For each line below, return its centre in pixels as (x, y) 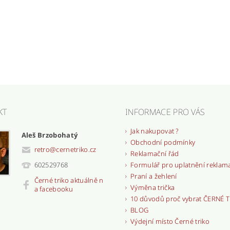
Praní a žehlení (154, 176)
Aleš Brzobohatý (50, 135)
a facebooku (54, 189)
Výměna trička (152, 187)
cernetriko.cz (76, 150)
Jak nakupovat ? (155, 131)
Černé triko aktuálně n (69, 180)
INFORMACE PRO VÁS (165, 112)
